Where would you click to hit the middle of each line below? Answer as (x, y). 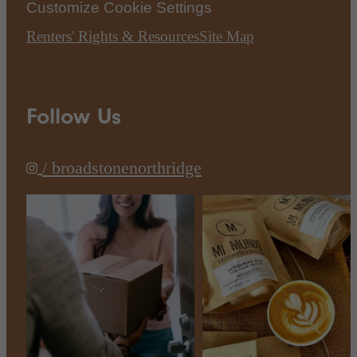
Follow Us (74, 116)
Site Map (227, 37)
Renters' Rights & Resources (113, 37)
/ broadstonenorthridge (122, 167)
